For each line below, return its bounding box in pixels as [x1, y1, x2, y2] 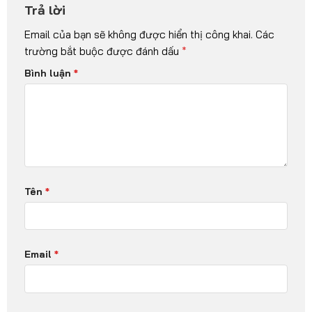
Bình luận [24, 66, 74, 79]
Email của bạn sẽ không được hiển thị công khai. [24, 28, 253, 42]
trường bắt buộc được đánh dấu [24, 45, 182, 58]
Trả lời [24, 2, 69, 19]
